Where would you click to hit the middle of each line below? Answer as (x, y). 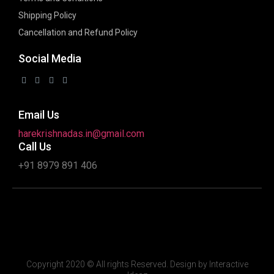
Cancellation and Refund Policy (78, 33)
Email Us (39, 115)
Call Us (35, 147)
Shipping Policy (47, 16)
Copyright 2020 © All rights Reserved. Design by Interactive (137, 265)
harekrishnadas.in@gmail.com (81, 134)
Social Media (50, 59)
